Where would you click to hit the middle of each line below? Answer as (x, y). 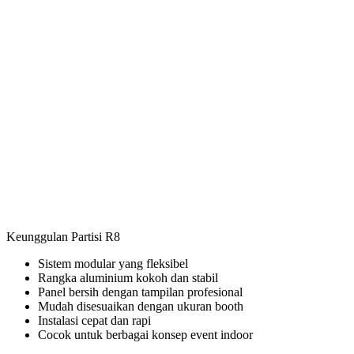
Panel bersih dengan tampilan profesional (140, 292)
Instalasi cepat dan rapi (94, 321)
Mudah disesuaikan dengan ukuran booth (141, 307)
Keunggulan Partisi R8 (63, 237)
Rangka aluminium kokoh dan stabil (128, 278)
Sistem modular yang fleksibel (113, 264)
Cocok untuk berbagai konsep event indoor (145, 335)
